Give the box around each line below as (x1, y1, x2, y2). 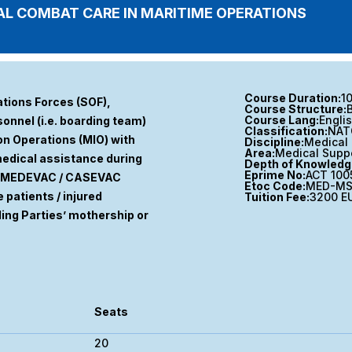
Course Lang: (244, 113, 319, 126)
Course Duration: (244, 91, 341, 104)
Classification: (244, 124, 328, 137)
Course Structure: (244, 102, 346, 115)
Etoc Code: (244, 179, 306, 192)
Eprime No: (244, 168, 306, 181)
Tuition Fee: (244, 190, 310, 203)
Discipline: (244, 135, 304, 148)
